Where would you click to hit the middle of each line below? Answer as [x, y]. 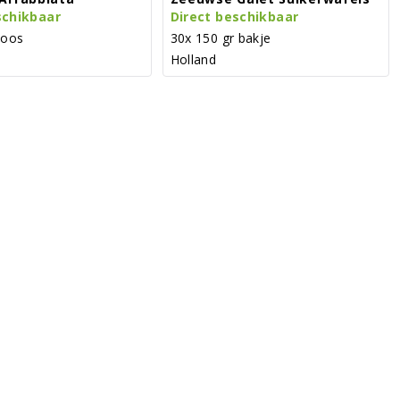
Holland [193, 59]
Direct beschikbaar [234, 16]
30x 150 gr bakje [221, 37]
